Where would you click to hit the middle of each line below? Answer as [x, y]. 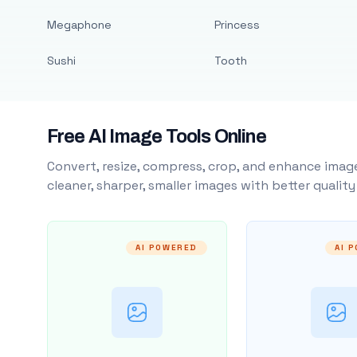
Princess [237, 25]
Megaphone [79, 25]
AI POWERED [166, 247]
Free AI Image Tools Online [156, 137]
